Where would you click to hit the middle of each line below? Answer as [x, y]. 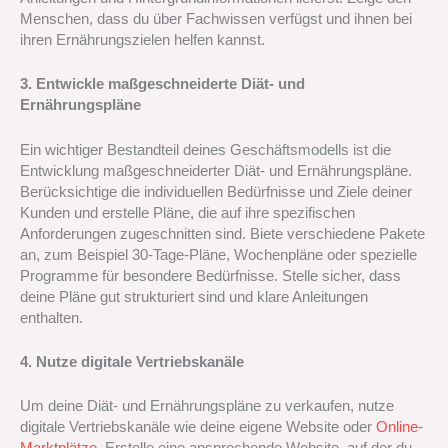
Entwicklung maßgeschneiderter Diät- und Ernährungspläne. [216, 170]
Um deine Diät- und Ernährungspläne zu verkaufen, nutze [207, 406]
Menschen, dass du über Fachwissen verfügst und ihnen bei [216, 19]
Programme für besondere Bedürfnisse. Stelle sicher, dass [210, 275]
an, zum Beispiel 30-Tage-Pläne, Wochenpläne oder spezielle [218, 254]
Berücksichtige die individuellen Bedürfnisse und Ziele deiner [216, 191]
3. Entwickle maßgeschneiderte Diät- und [162, 84]
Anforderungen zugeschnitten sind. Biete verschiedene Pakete [222, 233]
